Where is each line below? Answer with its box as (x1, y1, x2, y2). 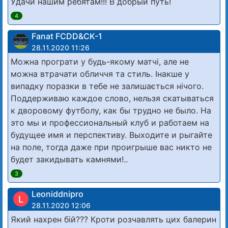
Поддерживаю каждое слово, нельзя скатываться (11, 93, 214, 103)
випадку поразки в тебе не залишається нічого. (11, 80, 204, 91)
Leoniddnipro (32, 188, 83, 199)
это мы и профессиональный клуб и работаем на (11, 117, 209, 128)
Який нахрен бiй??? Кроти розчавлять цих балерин (11, 214, 216, 224)
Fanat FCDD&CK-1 (32, 31, 102, 41)
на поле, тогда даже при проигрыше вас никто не (11, 141, 212, 152)
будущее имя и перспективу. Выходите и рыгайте (11, 129, 212, 140)
